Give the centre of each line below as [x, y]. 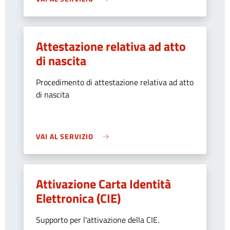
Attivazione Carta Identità [103, 184]
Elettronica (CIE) [78, 198]
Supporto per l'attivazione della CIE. [98, 220]
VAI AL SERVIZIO [65, 136]
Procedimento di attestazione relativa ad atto [115, 82]
